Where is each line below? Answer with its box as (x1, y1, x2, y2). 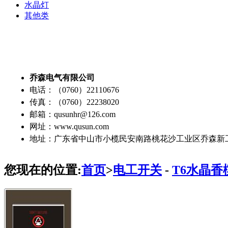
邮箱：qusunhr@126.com (30, 109, 116, 119)
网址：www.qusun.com (30, 122, 109, 131)
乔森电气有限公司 (30, 73, 95, 82)
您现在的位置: (4, 163, 81, 177)
